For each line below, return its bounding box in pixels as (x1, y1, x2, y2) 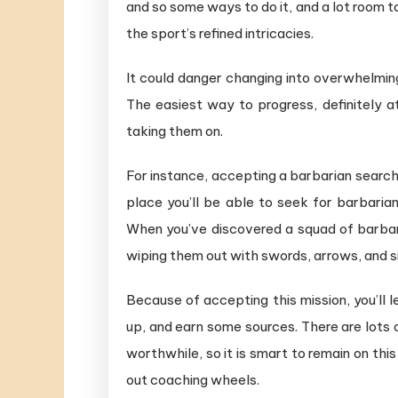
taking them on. (126, 122, 223, 139)
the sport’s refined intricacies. (126, 24, 314, 42)
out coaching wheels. (126, 370, 259, 388)
